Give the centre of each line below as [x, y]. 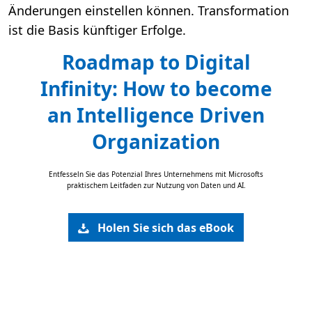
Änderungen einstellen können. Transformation [149, 11]
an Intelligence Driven [156, 115]
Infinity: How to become [156, 89]
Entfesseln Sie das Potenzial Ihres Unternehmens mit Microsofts [156, 174]
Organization [156, 142]
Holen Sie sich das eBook [166, 227]
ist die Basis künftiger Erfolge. [97, 30]
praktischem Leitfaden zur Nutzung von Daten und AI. [156, 186]
